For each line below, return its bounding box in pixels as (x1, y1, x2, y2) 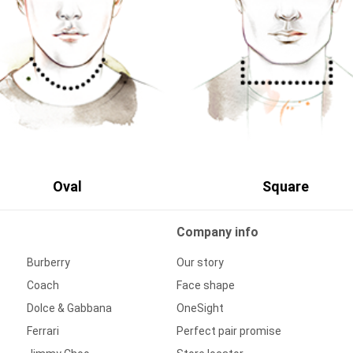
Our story (176, 256, 224, 269)
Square (262, 178, 309, 195)
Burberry (27, 256, 70, 269)
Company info (176, 225, 258, 240)
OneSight (176, 302, 224, 315)
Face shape (176, 279, 235, 292)
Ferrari (27, 325, 59, 338)
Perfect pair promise (176, 325, 281, 338)
